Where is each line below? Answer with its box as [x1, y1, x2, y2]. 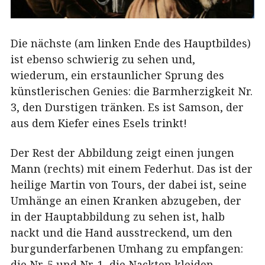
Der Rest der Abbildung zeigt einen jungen [11, 145, 234, 160]
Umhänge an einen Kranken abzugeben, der [11, 193, 241, 208]
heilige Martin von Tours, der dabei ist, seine [11, 177, 247, 192]
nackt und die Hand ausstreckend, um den [11, 225, 232, 240]
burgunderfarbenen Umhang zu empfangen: [11, 241, 243, 256]
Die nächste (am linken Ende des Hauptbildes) [11, 36, 251, 51]
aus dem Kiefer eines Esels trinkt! [11, 116, 187, 131]
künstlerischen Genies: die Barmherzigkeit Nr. [11, 84, 253, 99]
